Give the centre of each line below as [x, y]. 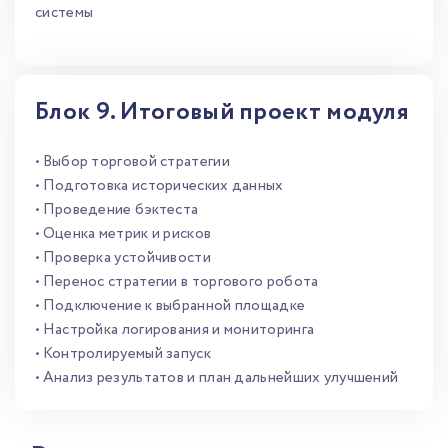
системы [64, 13]
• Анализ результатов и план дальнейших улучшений [217, 378]
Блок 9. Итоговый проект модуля [222, 112]
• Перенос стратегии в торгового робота [177, 282]
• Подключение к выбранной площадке [170, 306]
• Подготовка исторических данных [159, 186]
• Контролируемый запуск [123, 354]
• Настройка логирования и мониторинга [175, 330]
